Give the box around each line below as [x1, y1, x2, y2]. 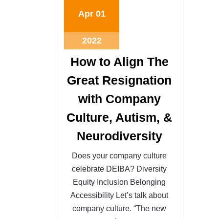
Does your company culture [72, 151, 167, 160]
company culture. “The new [72, 204, 167, 213]
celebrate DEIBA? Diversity [72, 164, 167, 173]
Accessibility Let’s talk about [70, 191, 169, 199]
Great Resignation [67, 73, 172, 87]
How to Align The [70, 54, 169, 68]
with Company [78, 91, 161, 106]
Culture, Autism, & [66, 110, 173, 124]
